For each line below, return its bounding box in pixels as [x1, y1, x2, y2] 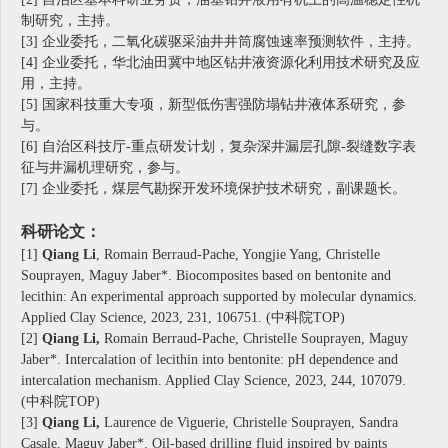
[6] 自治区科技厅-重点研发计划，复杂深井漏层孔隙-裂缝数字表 [21, 139, 416, 155]
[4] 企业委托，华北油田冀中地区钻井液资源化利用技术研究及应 [21, 55, 420, 71]
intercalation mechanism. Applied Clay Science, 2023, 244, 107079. [21, 373, 406, 389]
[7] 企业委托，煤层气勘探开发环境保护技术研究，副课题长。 [21, 181, 406, 197]
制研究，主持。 [21, 13, 119, 29]
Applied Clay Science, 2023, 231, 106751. [21, 310, 262, 326]
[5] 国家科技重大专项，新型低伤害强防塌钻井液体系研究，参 [21, 97, 406, 113]
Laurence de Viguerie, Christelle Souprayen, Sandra [100, 415, 398, 431]
